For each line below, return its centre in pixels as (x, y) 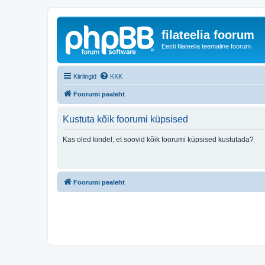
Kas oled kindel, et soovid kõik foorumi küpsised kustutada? (158, 139)
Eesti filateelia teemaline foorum (206, 46)
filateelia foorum (208, 35)
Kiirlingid (85, 76)
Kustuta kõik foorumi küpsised (125, 119)
